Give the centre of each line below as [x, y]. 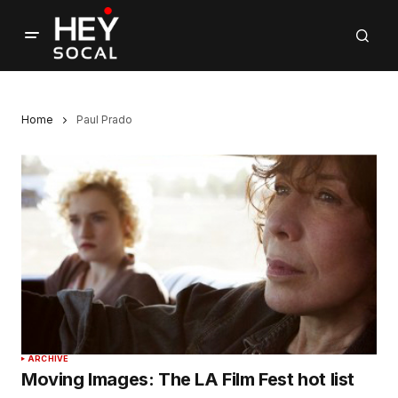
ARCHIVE [48, 359]
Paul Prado [104, 119]
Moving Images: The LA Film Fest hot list [188, 380]
